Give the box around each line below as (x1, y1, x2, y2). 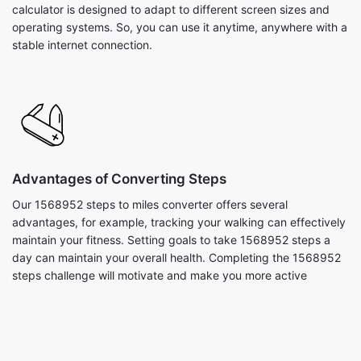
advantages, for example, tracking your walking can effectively (12, 215, 346, 229)
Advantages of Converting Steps (12, 171, 226, 187)
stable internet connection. (12, 38, 152, 52)
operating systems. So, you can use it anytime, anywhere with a (12, 20, 347, 34)
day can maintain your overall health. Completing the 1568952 (12, 251, 341, 264)
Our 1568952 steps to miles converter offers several (12, 197, 288, 211)
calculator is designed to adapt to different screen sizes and (12, 2, 330, 16)
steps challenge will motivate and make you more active (12, 268, 307, 282)
